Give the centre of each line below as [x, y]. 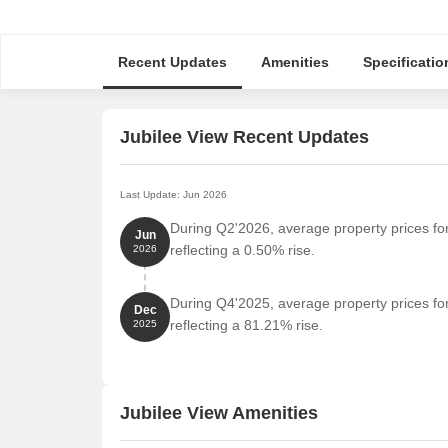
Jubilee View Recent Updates [244, 136]
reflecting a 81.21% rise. [246, 325]
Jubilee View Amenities [219, 412]
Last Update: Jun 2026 [173, 194]
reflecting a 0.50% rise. [242, 250]
